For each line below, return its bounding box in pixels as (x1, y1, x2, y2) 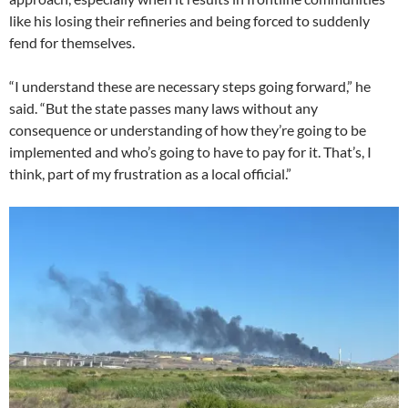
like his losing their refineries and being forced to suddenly (9, 12, 370, 30)
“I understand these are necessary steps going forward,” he (9, 77, 371, 96)
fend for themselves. (9, 34, 135, 52)
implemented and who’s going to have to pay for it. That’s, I (9, 143, 372, 161)
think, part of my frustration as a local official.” (9, 165, 291, 183)
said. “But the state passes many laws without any (9, 99, 318, 117)
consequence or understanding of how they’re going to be (9, 121, 366, 139)
